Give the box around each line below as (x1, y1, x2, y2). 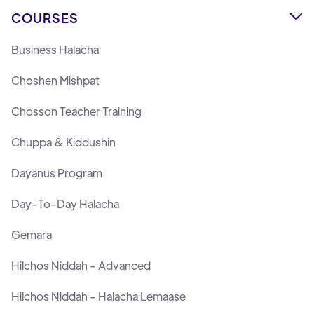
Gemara (11, 226, 52, 242)
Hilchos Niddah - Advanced (11, 257, 151, 273)
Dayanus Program (11, 165, 102, 180)
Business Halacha (11, 41, 99, 57)
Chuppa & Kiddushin (11, 134, 116, 149)
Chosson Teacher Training (11, 103, 142, 118)
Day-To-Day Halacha (11, 196, 119, 211)
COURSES (11, 9, 79, 26)
